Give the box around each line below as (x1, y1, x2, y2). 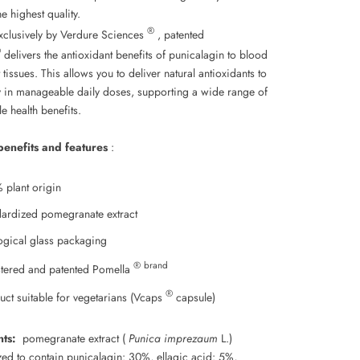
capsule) (173, 289, 215, 306)
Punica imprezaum (129, 329, 218, 346)
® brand (133, 258, 168, 272)
